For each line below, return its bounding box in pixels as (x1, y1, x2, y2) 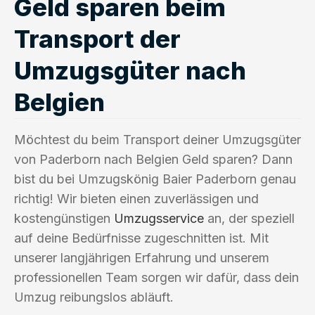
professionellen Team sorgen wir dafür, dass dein (14, 269, 299, 285)
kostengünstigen (14, 210, 114, 226)
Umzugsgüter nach (14, 55, 246, 85)
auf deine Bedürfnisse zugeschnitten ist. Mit (14, 230, 269, 245)
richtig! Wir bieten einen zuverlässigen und (14, 191, 259, 206)
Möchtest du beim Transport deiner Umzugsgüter (14, 131, 301, 147)
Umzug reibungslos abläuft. (14, 289, 174, 304)
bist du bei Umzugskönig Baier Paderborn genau (14, 171, 296, 186)
